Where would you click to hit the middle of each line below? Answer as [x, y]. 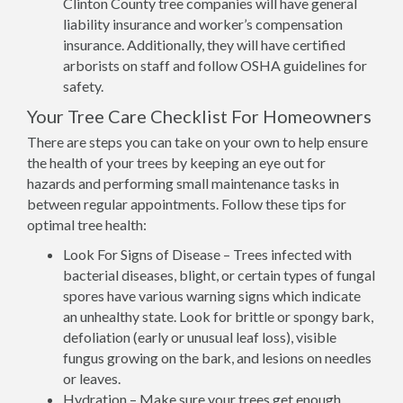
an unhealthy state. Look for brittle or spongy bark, [218, 316]
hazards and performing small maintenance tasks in [183, 183]
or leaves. [92, 378]
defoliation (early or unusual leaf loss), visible [200, 337]
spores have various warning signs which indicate [212, 296]
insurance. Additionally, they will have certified [204, 45]
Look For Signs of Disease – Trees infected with [207, 254]
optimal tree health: [87, 224]
